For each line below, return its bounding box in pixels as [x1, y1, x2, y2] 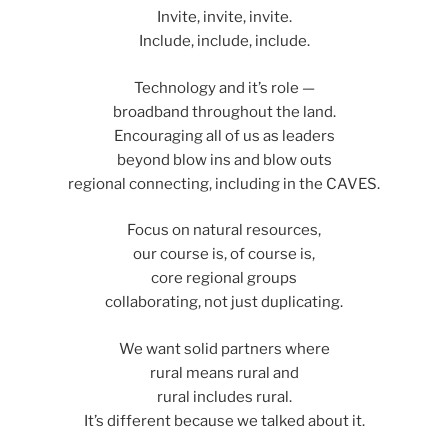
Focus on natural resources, [127, 221, 321, 240]
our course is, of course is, [133, 245, 315, 264]
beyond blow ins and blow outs [116, 150, 332, 169]
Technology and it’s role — [133, 78, 315, 97]
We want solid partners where [118, 339, 330, 358]
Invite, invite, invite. [156, 8, 292, 27]
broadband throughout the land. [112, 102, 336, 121]
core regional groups [151, 269, 297, 288]
